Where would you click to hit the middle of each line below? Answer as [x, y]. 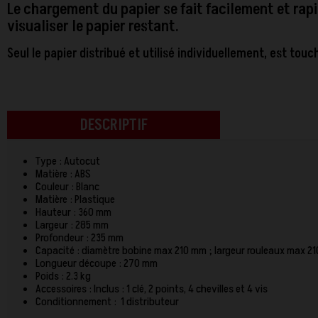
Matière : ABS [64, 174]
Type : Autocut [69, 161]
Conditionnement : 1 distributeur [107, 302]
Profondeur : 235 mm [81, 238]
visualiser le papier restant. [93, 27]
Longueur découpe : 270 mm [98, 263]
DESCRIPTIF [114, 125]
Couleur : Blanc [67, 187]
